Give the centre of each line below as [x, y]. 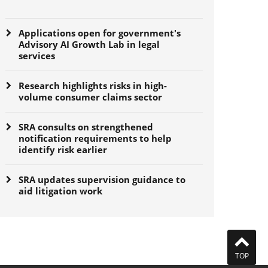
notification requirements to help [95, 138]
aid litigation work [61, 191]
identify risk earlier [63, 149]
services [37, 55]
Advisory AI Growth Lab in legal [89, 44]
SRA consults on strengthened [86, 127]
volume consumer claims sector [91, 97]
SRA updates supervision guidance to [102, 179]
